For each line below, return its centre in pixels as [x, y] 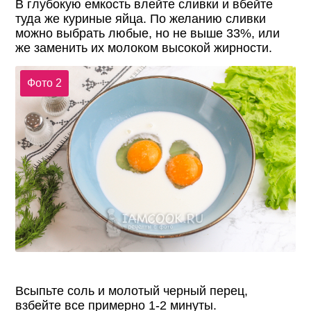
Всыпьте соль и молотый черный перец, [132, 291]
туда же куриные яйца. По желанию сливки [141, 19]
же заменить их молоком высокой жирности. [144, 48]
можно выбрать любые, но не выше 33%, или [148, 33]
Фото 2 [44, 83]
